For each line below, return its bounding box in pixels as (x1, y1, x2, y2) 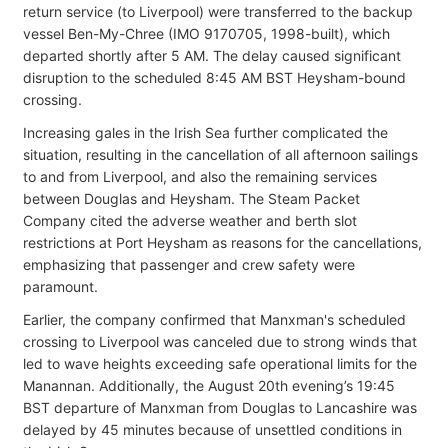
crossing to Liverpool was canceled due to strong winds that (23, 332, 417, 350)
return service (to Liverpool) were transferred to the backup (23, 2, 413, 20)
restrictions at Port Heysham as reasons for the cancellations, (23, 233, 422, 251)
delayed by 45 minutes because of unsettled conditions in (23, 420, 402, 438)
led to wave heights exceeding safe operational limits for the (23, 354, 417, 372)
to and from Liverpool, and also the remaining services (23, 167, 377, 185)
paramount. (23, 277, 98, 295)
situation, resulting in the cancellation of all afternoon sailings (23, 145, 418, 163)
